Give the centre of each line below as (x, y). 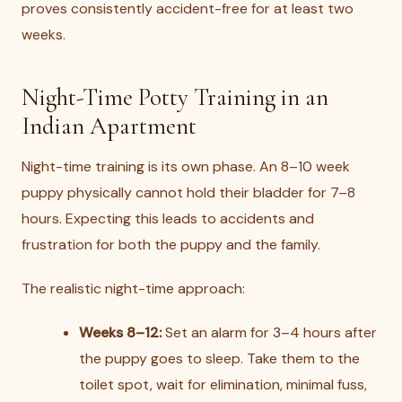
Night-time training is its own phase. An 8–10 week (186, 166)
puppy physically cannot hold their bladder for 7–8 (188, 192)
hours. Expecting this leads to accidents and (168, 218)
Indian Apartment (109, 126)
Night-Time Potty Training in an (175, 97)
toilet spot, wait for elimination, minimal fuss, (223, 385)
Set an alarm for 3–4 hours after (269, 332)
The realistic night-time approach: (133, 288)
